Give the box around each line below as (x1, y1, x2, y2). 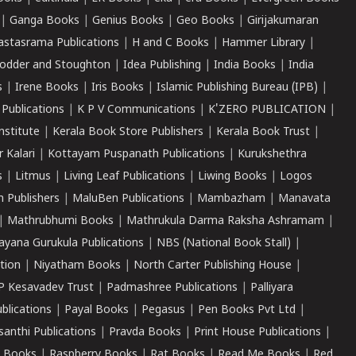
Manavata (278, 192, 331, 206)
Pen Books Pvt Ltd (198, 304, 296, 317)
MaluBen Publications (72, 192, 184, 206)
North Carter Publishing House (133, 259, 292, 273)
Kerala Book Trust (216, 126, 310, 139)
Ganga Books (10, 14, 79, 28)
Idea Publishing (123, 59, 201, 72)
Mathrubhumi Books (7, 215, 114, 228)
